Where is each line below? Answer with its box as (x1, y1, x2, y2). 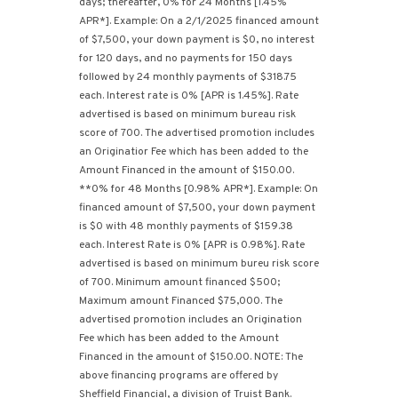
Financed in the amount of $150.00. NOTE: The (79, 350, 303, 364)
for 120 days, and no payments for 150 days (79, 52, 292, 66)
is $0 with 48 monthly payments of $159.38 (79, 219, 293, 234)
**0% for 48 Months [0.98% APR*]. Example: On (79, 182, 318, 196)
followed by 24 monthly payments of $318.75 (79, 70, 297, 84)
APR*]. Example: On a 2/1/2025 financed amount (79, 14, 319, 28)
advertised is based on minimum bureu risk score (79, 257, 319, 271)
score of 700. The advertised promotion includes (79, 126, 314, 140)
